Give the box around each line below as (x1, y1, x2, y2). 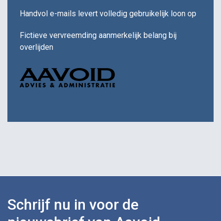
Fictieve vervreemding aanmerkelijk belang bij (20, 30, 177, 40)
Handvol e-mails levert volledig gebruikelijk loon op (20, 8, 196, 18)
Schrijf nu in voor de (7, 195, 139, 213)
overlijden (20, 42, 53, 52)
